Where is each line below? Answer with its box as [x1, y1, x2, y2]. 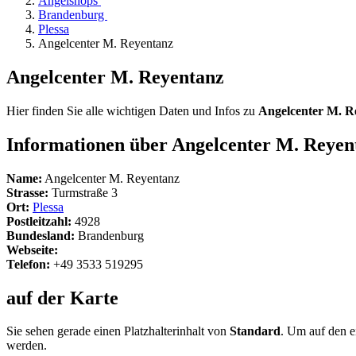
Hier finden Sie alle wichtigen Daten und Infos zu [6, 103, 258, 118]
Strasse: [6, 185, 48, 199]
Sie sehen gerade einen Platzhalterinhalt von [6, 324, 230, 339]
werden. [6, 339, 47, 353]
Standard [230, 324, 281, 339]
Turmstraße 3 [48, 185, 118, 199]
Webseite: [6, 242, 58, 257]
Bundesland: [6, 228, 75, 242]
